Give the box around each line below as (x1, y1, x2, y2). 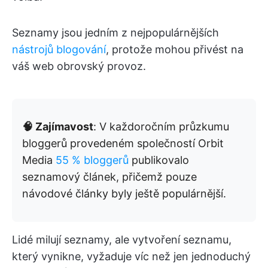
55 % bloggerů (56, 154, 129, 166)
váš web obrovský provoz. (12, 60, 146, 72)
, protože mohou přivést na (106, 43, 243, 56)
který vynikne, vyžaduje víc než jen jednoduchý (12, 250, 251, 263)
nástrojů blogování (12, 43, 106, 56)
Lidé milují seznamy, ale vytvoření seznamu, (12, 233, 232, 246)
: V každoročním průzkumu (93, 120, 229, 133)
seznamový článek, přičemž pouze (22, 170, 197, 183)
